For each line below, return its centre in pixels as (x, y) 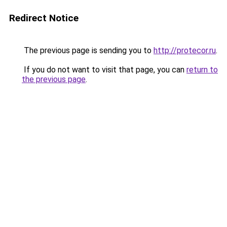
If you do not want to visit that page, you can (104, 70)
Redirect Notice (44, 18)
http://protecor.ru (185, 50)
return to (202, 70)
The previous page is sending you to (88, 50)
